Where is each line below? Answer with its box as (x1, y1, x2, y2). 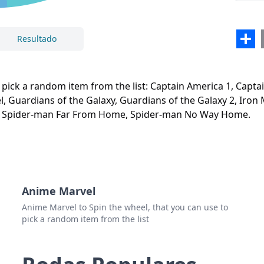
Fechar (65, 57, 93, 68)
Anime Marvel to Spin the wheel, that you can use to (22, 202, 229, 213)
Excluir (171, 57, 199, 68)
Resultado (16, 33, 57, 45)
